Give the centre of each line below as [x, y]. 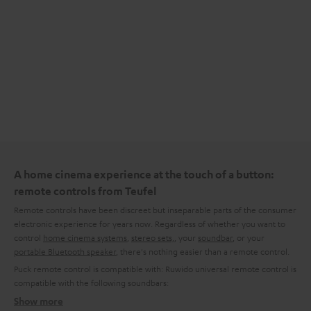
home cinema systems [85, 237]
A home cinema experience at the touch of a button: [144, 174]
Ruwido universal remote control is [231, 268]
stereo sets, [153, 237]
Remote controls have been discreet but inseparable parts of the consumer [155, 209]
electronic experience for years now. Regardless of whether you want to [150, 223]
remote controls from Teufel [85, 191]
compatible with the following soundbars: [91, 282]
